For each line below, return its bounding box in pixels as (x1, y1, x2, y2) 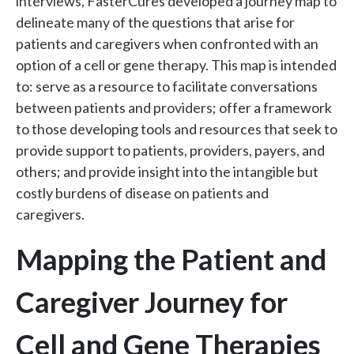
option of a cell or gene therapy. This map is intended (16, 56, 337, 73)
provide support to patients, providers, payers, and (16, 141, 325, 159)
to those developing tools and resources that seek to (16, 120, 337, 137)
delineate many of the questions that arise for (16, 13, 295, 31)
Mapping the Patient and (16, 242, 326, 277)
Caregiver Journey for (16, 284, 288, 319)
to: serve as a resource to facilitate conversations (16, 77, 318, 95)
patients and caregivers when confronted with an (16, 35, 318, 52)
